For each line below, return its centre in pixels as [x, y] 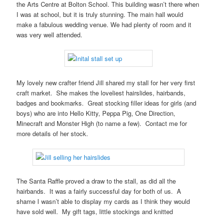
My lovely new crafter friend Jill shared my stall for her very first [106, 82]
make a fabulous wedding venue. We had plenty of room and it [104, 25]
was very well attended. [50, 35]
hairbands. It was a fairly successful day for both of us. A [99, 191]
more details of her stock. [53, 133]
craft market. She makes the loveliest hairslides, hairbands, [101, 93]
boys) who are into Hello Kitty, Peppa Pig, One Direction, [96, 113]
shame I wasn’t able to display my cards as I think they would [103, 201]
